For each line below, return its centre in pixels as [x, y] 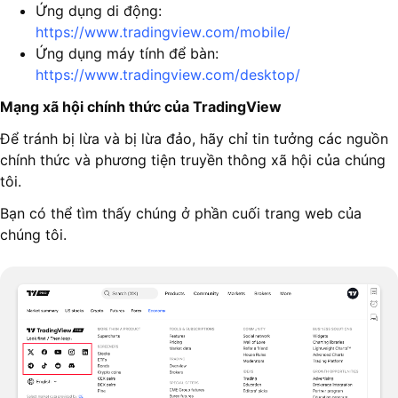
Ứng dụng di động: [99, 11]
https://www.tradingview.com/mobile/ [163, 32]
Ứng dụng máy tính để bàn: [127, 54]
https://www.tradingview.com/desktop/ [168, 75]
